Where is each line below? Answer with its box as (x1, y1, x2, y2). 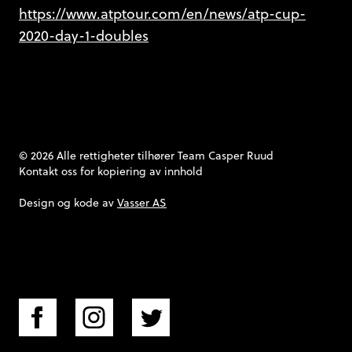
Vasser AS (117, 195, 167, 211)
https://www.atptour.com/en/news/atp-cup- (19, 4, 306, 24)
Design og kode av (19, 195, 117, 211)
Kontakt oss (19, 163, 77, 180)
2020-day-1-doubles (19, 26, 148, 46)
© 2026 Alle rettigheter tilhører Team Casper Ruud (19, 148, 273, 164)
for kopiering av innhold (77, 163, 203, 180)
